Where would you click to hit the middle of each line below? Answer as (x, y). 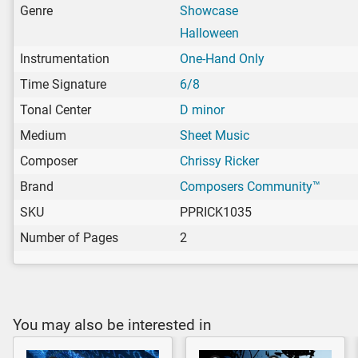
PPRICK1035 (216, 212)
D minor (202, 109)
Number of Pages (69, 237)
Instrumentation (65, 58)
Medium (43, 135)
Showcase (209, 10)
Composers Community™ (250, 186)
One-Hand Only (222, 58)
